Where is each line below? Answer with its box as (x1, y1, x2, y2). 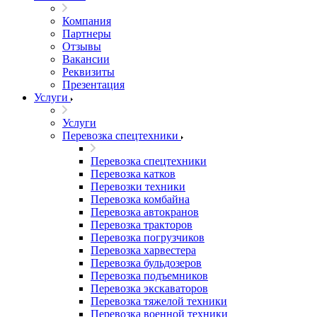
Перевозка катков (91, 168, 175, 180)
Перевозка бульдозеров (91, 257, 202, 269)
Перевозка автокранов (91, 206, 199, 218)
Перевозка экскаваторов (91, 282, 208, 294)
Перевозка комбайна (91, 193, 190, 205)
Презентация (62, 79, 125, 91)
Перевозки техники (91, 180, 185, 192)
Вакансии (62, 53, 110, 65)
